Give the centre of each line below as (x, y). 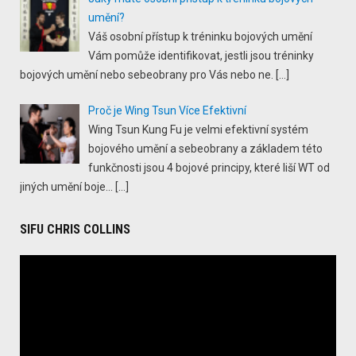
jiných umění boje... (66, 186)
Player (35, 282)
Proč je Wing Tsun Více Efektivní (167, 110)
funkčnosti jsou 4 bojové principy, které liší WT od (209, 167)
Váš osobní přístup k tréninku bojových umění (200, 36)
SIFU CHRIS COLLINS (75, 229)
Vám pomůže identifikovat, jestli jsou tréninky (201, 55)
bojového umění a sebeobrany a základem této (205, 148)
